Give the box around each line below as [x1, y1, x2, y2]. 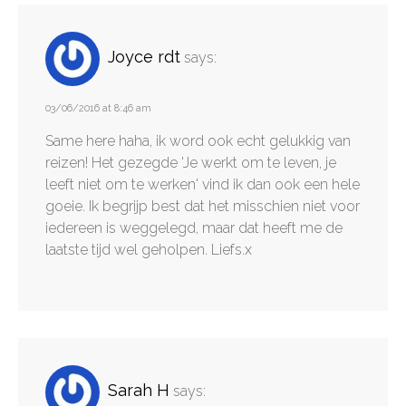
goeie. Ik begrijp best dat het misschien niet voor [45, 197, 360, 215]
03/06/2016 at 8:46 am [45, 101, 151, 114]
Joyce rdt [108, 47, 180, 67]
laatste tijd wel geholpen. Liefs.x [45, 240, 252, 258]
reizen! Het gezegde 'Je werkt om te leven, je [45, 153, 336, 171]
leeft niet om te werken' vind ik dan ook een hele [45, 175, 360, 193]
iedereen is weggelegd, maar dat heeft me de [45, 218, 343, 237]
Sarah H [108, 381, 169, 401]
